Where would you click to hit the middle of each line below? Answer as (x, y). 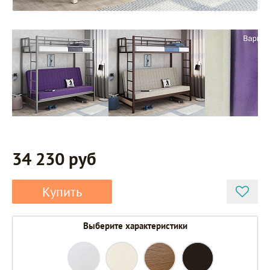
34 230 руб (54, 158)
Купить (62, 191)
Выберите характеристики (135, 225)
